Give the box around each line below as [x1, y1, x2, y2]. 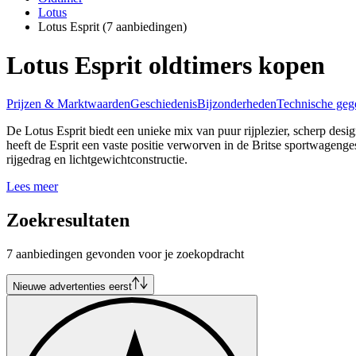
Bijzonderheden [197, 97, 277, 111]
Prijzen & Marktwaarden [6, 97, 130, 111]
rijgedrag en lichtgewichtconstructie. [6, 153, 188, 167]
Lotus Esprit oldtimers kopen [6, 50, 325, 79]
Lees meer [6, 180, 58, 194]
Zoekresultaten [6, 210, 130, 231]
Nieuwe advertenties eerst [13, 281, 132, 293]
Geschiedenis [130, 97, 197, 111]
